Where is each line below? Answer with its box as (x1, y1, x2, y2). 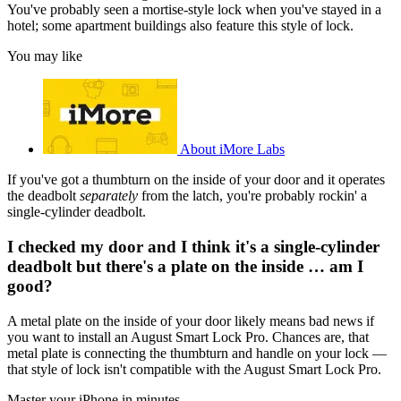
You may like (7, 48, 82, 64)
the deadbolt (7, 188, 80, 204)
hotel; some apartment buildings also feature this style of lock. (7, 18, 354, 34)
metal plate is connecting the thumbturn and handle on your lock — (7, 345, 387, 361)
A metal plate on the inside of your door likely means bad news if (7, 312, 374, 328)
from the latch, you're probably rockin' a (138, 188, 367, 204)
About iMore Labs (180, 141, 285, 158)
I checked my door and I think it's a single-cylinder (7, 236, 380, 256)
